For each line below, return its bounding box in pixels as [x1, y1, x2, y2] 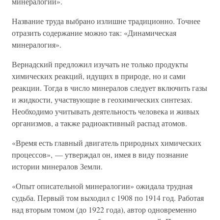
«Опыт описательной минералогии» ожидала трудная [12, 181, 192, 191]
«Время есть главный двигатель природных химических [12, 137, 201, 148]
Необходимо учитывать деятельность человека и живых [12, 106, 199, 116]
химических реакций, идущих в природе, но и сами [12, 71, 186, 81]
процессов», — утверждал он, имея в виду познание [12, 149, 188, 160]
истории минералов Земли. [12, 161, 103, 171]
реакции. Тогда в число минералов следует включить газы [12, 82, 207, 93]
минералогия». [12, 39, 61, 50]
